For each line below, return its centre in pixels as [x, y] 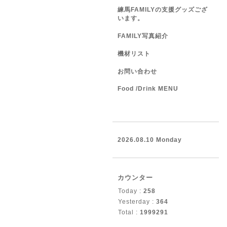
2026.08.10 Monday [150, 140]
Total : [129, 212]
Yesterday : [137, 202]
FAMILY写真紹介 [143, 36]
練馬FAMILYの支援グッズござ [163, 10]
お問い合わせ [137, 71]
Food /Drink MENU [148, 89]
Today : [131, 191]
